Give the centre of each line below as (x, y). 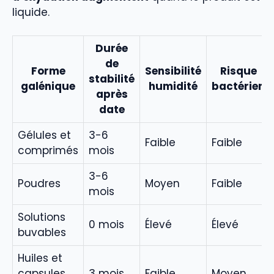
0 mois (106, 225)
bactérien (238, 87)
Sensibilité (173, 71)
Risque (238, 71)
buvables (42, 233)
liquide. (31, 12)
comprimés (48, 151)
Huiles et (40, 258)
